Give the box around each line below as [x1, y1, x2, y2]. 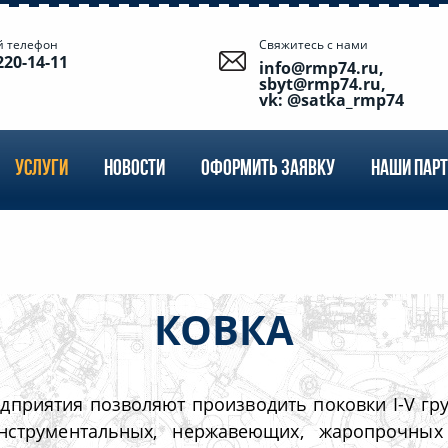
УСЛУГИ [15, 158, 68, 182]
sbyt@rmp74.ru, [259, 73, 386, 95]
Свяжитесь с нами [259, 36, 368, 53]
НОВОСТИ [104, 158, 165, 182]
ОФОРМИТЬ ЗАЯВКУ [201, 158, 335, 182]
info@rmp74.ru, [259, 57, 384, 79]
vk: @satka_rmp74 [259, 89, 404, 111]
